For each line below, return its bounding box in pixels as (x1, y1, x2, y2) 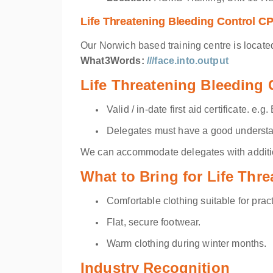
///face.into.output (146, 55, 229, 66)
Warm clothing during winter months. (107, 238, 267, 249)
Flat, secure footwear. (107, 217, 201, 227)
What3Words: (80, 55, 147, 66)
